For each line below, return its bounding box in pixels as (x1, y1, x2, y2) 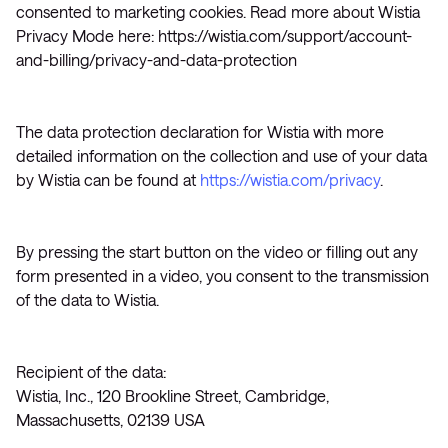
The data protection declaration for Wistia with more (16, 122, 384, 141)
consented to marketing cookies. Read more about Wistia (16, 2, 420, 21)
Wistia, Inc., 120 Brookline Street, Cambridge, (16, 386, 329, 405)
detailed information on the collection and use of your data (16, 146, 427, 165)
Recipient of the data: (16, 362, 166, 381)
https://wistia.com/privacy (200, 170, 380, 189)
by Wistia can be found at (16, 170, 200, 189)
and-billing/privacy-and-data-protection (16, 50, 297, 69)
